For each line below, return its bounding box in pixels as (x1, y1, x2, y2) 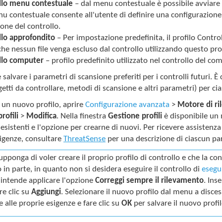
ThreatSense (63, 134, 106, 143)
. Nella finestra (56, 111, 109, 120)
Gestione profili (108, 111, 163, 120)
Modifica (26, 111, 57, 120)
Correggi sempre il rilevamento (95, 176, 204, 185)
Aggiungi (31, 187, 61, 196)
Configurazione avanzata (85, 100, 170, 109)
